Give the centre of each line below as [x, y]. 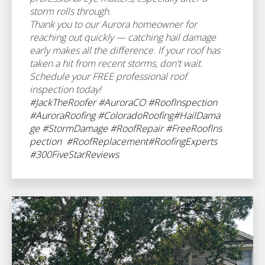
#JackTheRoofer [63, 102]
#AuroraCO [122, 102]
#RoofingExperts [182, 141]
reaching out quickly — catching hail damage [123, 37]
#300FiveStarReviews [74, 154]
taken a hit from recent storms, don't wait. [116, 63]
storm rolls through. [70, 11]
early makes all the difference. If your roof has [125, 50]
